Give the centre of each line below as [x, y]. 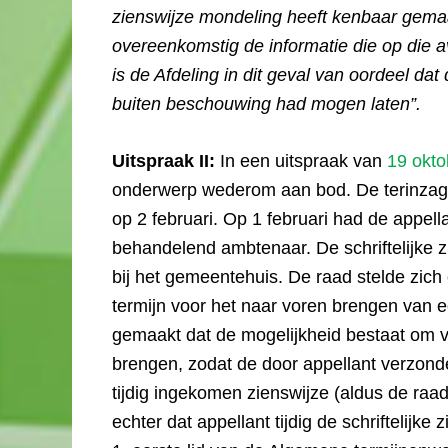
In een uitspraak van [303, 161]
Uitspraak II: [166, 161]
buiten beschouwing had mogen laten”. [266, 104]
